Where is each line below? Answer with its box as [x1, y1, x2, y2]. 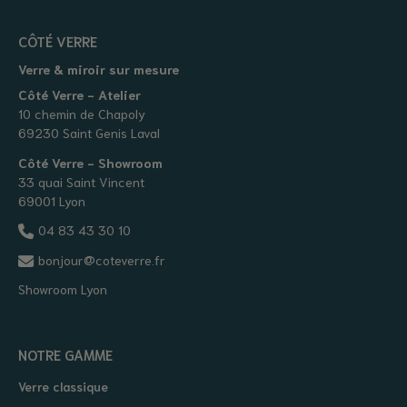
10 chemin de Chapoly [18, 104, 145, 123]
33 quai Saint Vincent [18, 172, 144, 190]
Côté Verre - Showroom [18, 153, 163, 171]
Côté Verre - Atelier [18, 85, 141, 104]
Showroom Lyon [18, 280, 107, 298]
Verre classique [18, 378, 108, 395]
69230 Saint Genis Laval [18, 124, 160, 142]
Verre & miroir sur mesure [18, 60, 179, 78]
